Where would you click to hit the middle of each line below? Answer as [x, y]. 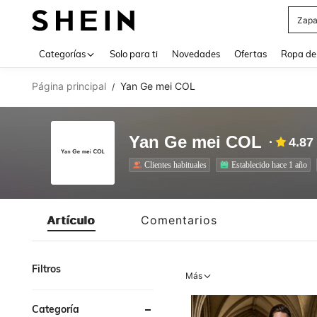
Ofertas [250, 54]
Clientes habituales [175, 165]
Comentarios [179, 220]
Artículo [71, 220]
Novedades [196, 54]
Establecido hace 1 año [269, 165]
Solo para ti [134, 54]
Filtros [46, 269]
